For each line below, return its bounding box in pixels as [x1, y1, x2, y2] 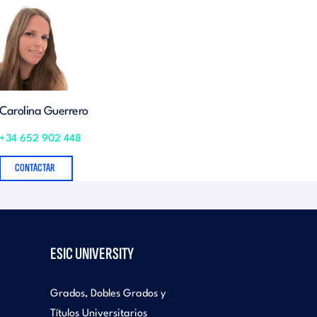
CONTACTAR [15, 161, 56, 175]
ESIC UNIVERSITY [50, 243, 134, 264]
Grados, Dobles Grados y [50, 289, 166, 299]
